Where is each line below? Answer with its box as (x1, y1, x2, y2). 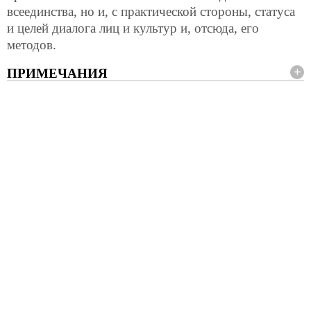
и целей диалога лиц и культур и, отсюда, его (7, 20, 259, 35)
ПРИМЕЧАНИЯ (7, 65, 108, 81)
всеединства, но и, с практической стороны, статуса (7, 3, 295, 19)
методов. (7, 37, 56, 52)
